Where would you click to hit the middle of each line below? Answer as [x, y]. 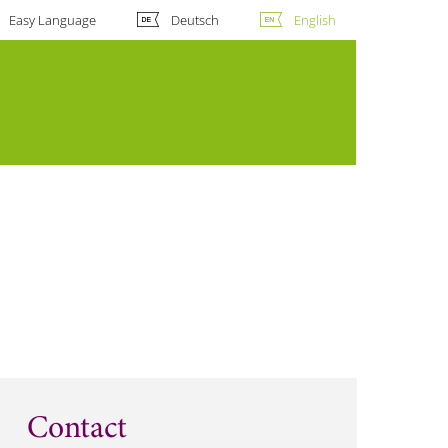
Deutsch [194, 20]
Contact [77, 429]
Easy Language [52, 20]
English [315, 20]
